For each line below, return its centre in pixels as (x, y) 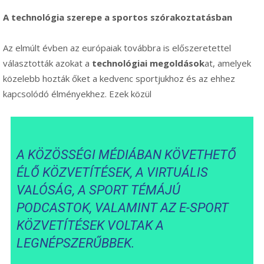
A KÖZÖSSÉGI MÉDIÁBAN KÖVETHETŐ (127, 154)
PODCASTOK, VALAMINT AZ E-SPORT (123, 207)
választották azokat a (47, 63)
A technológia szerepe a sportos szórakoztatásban (118, 17)
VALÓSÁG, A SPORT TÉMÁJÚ (99, 190)
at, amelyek (228, 63)
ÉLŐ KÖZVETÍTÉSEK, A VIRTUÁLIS (113, 172)
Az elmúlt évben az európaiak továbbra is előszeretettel (117, 47)
